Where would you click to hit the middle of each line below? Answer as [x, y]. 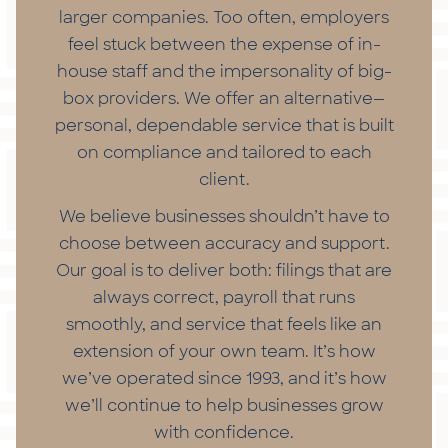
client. [224, 180]
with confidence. [224, 433]
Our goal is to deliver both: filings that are [224, 271]
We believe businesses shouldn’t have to [224, 217]
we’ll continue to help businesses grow [224, 406]
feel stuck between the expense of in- [224, 45]
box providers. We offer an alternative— [224, 99]
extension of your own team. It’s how [224, 352]
